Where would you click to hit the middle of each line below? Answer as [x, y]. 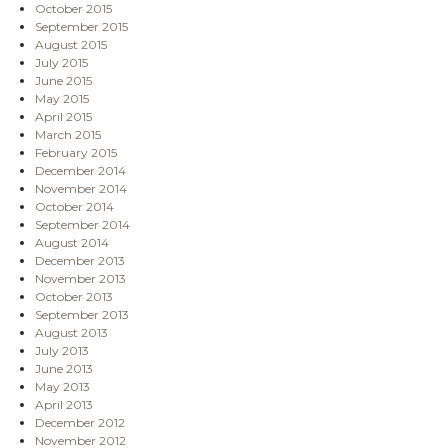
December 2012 [80, 422]
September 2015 [81, 26]
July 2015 [61, 62]
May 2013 [62, 386]
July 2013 [62, 350]
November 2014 [81, 188]
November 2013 [80, 278]
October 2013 [74, 296]
